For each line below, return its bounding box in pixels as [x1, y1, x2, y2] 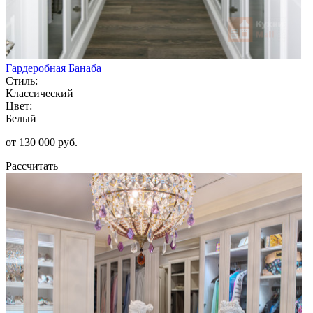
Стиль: [6, 74, 38, 87]
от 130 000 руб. [6, 136, 78, 148]
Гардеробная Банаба [6, 61, 101, 74]
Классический [6, 87, 73, 99]
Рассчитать [6, 159, 58, 172]
